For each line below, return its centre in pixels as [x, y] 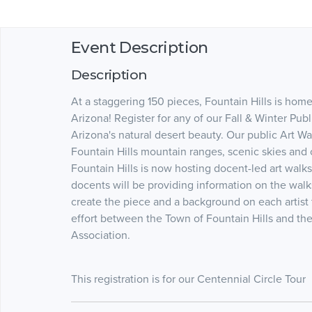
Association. [101, 235]
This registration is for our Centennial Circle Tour [188, 279]
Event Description [140, 47]
